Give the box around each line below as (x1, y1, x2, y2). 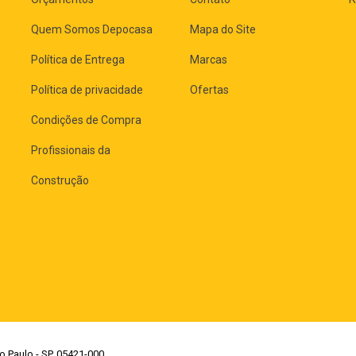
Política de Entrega (31, 53, 125, 67)
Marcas (190, 53, 227, 67)
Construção (31, 174, 89, 188)
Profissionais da (31, 144, 110, 157)
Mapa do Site (190, 23, 256, 37)
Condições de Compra (31, 114, 141, 127)
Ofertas (190, 83, 229, 97)
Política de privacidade (31, 83, 143, 97)
